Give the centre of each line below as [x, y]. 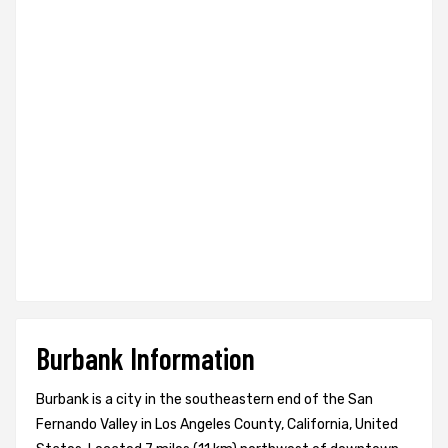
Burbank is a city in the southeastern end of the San [204, 399]
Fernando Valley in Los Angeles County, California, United [217, 424]
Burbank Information [145, 357]
